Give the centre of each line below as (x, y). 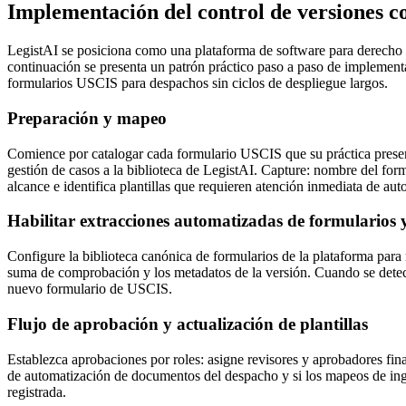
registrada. (37, 391)
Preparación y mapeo (87, 118)
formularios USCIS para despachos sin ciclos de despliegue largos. (198, 83)
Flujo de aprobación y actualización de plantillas (188, 324)
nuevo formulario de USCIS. (90, 289)
